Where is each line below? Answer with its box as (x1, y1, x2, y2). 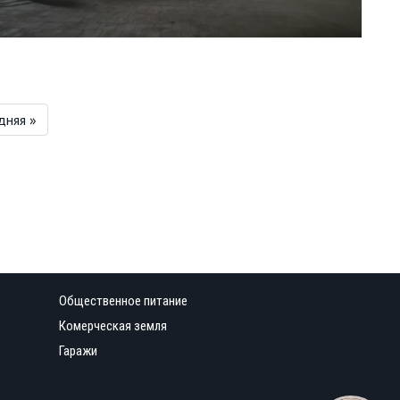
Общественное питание (59, 293, 187, 309)
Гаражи (59, 343, 97, 359)
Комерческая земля (59, 318, 167, 334)
